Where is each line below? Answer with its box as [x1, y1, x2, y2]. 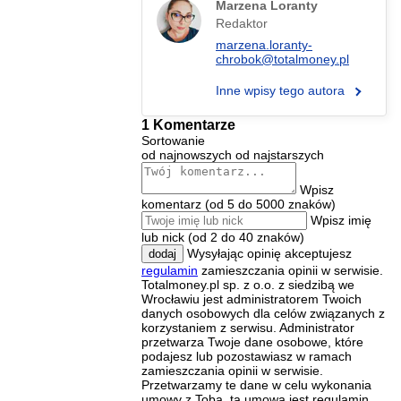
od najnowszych [141, 147, 232, 162]
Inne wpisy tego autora [216, 82, 348, 98]
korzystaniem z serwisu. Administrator [141, 320, 354, 335]
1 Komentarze [141, 115, 235, 132]
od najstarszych [235, 147, 324, 162]
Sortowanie [141, 132, 205, 148]
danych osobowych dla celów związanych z [141, 305, 385, 320]
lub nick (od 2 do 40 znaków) [141, 229, 304, 244]
